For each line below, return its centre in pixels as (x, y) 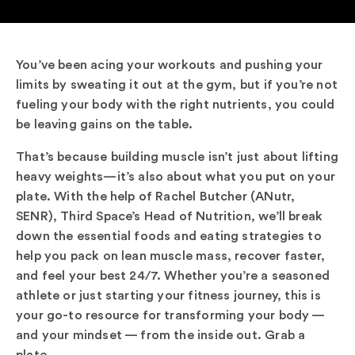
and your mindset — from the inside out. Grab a (161, 334)
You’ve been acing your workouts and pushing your (170, 64)
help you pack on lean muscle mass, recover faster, (170, 255)
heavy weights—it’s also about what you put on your (176, 176)
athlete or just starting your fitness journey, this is (168, 294)
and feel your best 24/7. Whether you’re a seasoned (173, 275)
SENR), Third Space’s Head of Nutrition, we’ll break (170, 215)
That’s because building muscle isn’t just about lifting (177, 156)
